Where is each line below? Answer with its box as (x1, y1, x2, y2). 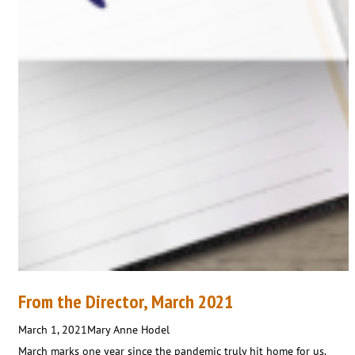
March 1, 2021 (18, 322, 87, 337)
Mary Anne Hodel (87, 322, 170, 337)
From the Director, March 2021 (18, 288, 233, 314)
